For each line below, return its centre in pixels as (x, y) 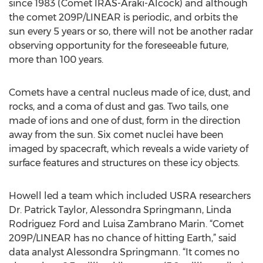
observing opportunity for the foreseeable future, (119, 45)
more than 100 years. (56, 60)
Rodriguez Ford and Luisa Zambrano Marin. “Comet (126, 224)
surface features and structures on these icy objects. (124, 163)
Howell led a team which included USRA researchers (130, 196)
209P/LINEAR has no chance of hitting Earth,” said (123, 238)
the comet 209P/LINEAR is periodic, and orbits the (123, 17)
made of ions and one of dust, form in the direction (125, 121)
